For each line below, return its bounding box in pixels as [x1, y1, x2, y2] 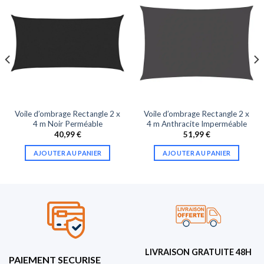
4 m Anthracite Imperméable [146, 119, 247, 128]
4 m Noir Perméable [32, 119, 103, 128]
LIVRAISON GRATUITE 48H [144, 247, 252, 258]
